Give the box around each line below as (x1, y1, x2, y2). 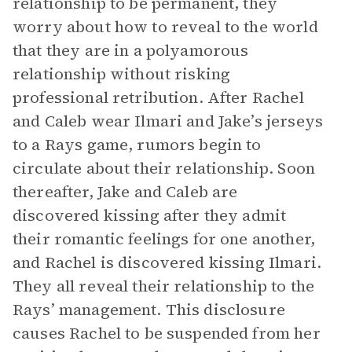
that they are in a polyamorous (13, 39, 249, 61)
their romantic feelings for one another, (13, 228, 315, 250)
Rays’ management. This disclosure (13, 299, 285, 321)
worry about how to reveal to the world (13, 16, 318, 38)
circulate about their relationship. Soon (13, 157, 315, 179)
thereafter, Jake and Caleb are (13, 181, 238, 203)
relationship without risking (13, 63, 231, 85)
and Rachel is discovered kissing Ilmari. (13, 251, 321, 273)
